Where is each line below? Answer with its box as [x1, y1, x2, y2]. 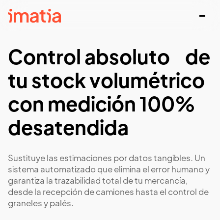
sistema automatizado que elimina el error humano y [8, 166, 210, 174]
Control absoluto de [8, 49, 210, 69]
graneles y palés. [8, 200, 74, 208]
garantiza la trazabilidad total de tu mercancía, [8, 177, 188, 186]
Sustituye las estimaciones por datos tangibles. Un [8, 155, 205, 163]
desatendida [8, 120, 129, 139]
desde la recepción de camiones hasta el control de [8, 189, 209, 197]
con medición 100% [8, 96, 195, 116]
